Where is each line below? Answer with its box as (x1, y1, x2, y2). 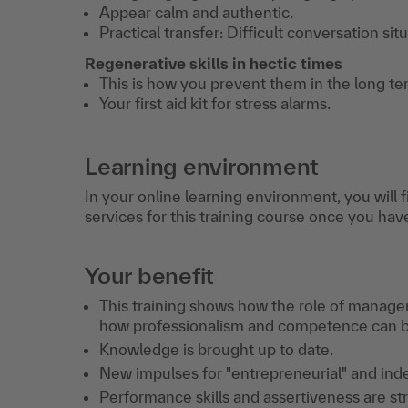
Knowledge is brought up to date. (99, 341, 333, 358)
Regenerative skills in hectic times (85, 55, 342, 72)
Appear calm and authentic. (99, 4, 293, 21)
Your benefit (85, 262, 215, 289)
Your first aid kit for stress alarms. (99, 95, 331, 112)
